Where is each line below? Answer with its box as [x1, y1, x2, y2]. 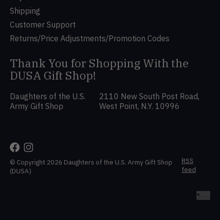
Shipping [10, 5, 40, 16]
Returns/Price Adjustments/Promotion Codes [10, 33, 169, 43]
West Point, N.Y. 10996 [99, 101, 180, 111]
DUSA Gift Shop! [10, 67, 96, 82]
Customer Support [10, 19, 76, 29]
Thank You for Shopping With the [10, 55, 189, 70]
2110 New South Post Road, [99, 91, 200, 101]
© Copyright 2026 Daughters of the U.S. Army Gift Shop [10, 157, 172, 166]
